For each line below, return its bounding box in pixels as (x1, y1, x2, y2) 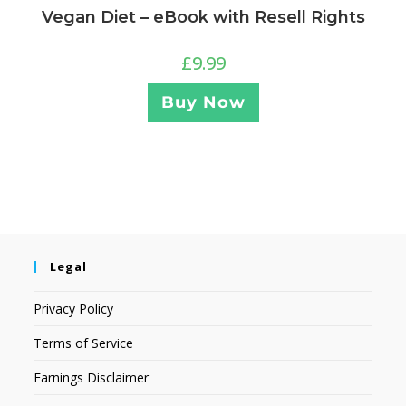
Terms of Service (34, 333, 134, 352)
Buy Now (160, 92, 246, 113)
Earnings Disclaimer (34, 368, 150, 386)
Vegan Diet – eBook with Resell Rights (41, 7, 365, 28)
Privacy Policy (34, 299, 114, 317)
